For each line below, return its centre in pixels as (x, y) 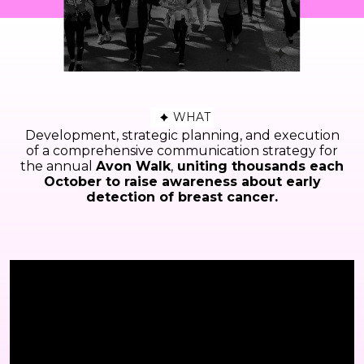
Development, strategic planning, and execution (182, 136)
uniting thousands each (258, 167)
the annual (58, 167)
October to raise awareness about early (182, 182)
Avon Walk (133, 167)
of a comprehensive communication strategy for (182, 151)
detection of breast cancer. (182, 197)
